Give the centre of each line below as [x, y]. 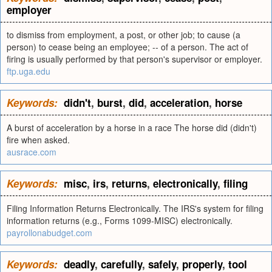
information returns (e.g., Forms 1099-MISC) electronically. [120, 220]
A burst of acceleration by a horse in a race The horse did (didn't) [132, 127]
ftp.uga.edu [29, 71]
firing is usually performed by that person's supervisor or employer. [134, 59]
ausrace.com [32, 152]
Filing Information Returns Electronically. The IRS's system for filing [135, 208]
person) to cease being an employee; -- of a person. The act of [127, 47]
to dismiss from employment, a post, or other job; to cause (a [124, 35]
